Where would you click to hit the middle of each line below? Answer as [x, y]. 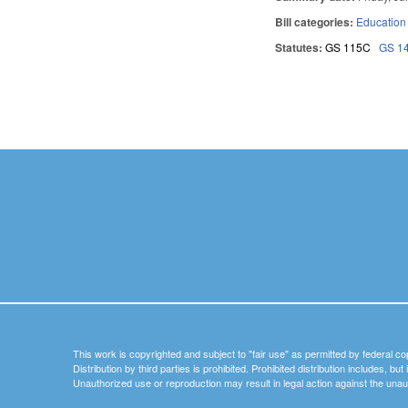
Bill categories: [316, 21]
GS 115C [348, 46]
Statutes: [301, 47]
